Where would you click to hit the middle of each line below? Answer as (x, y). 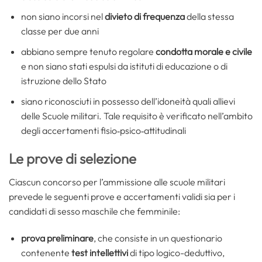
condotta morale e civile (204, 52)
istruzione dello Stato (63, 81)
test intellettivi (99, 253)
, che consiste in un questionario (158, 238)
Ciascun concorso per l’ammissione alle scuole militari (117, 182)
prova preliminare (57, 238)
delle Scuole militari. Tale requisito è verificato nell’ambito (137, 116)
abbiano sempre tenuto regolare (88, 52)
